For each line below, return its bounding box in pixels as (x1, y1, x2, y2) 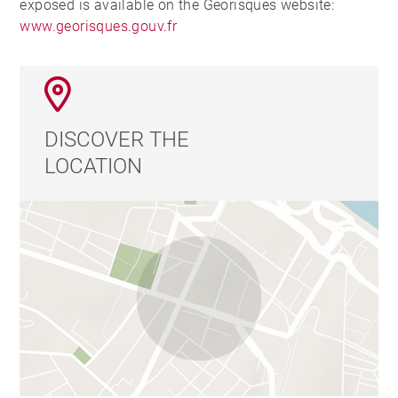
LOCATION (44, 154, 143, 179)
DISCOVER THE (44, 127, 190, 153)
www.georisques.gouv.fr (20, 18, 178, 36)
